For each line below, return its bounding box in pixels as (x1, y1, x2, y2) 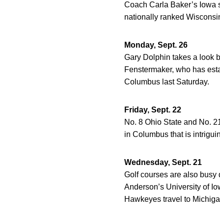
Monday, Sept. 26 (124, 41, 188, 49)
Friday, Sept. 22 (124, 106, 181, 114)
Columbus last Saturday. (124, 78, 209, 86)
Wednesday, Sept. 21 (124, 158, 202, 166)
